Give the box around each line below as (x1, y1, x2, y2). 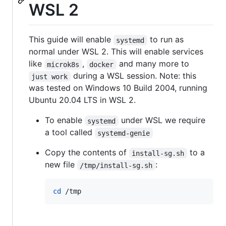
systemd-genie (97, 129, 150, 137)
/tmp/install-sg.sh (80, 161, 153, 169)
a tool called (45, 127, 95, 138)
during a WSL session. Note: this (70, 71, 199, 81)
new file (45, 159, 77, 170)
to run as (147, 34, 186, 45)
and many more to (116, 59, 189, 69)
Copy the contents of (45, 147, 129, 158)
